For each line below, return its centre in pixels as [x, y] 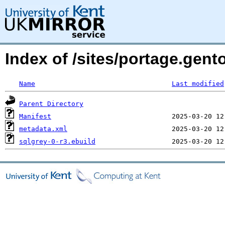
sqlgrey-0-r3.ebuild [57, 141]
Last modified [198, 84]
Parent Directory [51, 104]
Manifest [35, 116]
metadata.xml [43, 129]
